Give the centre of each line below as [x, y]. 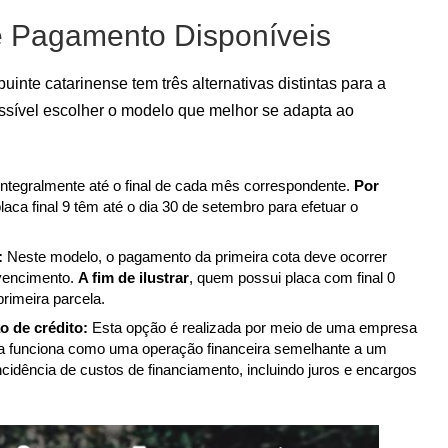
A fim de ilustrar [133, 277]
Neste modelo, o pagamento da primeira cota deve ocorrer [195, 256]
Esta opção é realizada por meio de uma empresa [252, 327]
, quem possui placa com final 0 [292, 277]
